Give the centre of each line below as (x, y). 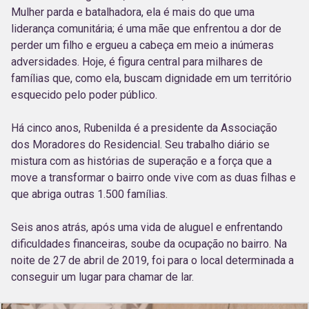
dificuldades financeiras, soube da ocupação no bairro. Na (149, 243)
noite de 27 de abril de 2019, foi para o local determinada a (152, 260)
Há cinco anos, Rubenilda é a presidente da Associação (144, 128)
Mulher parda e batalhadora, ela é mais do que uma (133, 12)
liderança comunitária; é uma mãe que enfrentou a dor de (146, 28)
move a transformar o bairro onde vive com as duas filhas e (153, 177)
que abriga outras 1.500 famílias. (89, 194)
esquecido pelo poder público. (84, 94)
